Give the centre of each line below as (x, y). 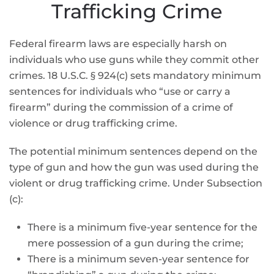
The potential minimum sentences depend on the (133, 151)
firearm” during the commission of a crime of (121, 107)
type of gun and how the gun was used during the (134, 167)
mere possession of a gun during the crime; (135, 243)
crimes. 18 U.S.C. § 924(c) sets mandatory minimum (135, 76)
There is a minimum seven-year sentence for (139, 259)
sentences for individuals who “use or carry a (120, 91)
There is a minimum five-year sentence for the (143, 227)
